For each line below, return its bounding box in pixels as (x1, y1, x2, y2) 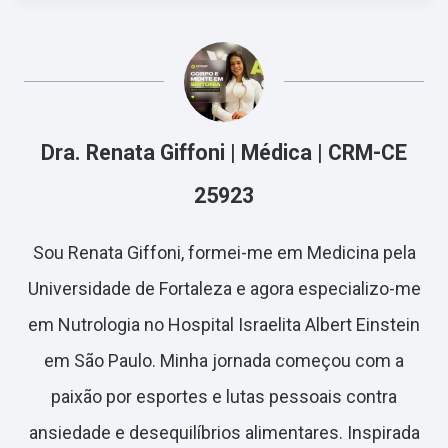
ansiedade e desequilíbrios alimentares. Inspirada (28, 422, 420, 443)
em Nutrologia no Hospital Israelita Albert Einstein (28, 314, 420, 335)
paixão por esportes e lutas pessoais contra (51, 386, 397, 407)
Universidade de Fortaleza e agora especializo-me (27, 278, 421, 299)
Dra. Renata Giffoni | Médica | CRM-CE (41, 140, 407, 165)
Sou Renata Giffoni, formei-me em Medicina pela (32, 242, 416, 263)
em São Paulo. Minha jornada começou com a (44, 350, 404, 371)
